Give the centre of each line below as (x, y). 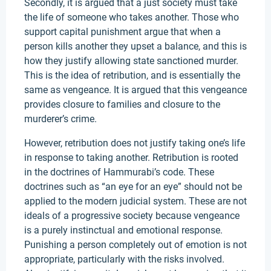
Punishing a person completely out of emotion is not (135, 245)
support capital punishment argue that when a (122, 32)
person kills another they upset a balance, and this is (135, 46)
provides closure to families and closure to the (122, 104)
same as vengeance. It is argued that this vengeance (135, 90)
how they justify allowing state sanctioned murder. (131, 61)
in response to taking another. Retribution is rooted (131, 158)
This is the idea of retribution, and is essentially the (132, 75)
